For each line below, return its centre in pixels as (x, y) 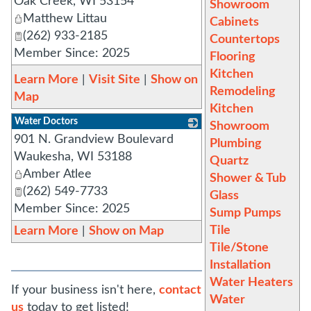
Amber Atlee (57, 174)
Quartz (229, 161)
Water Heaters (251, 283)
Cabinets (234, 22)
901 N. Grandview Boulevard (94, 140)
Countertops (244, 40)
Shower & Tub (247, 178)
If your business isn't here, (85, 290)
